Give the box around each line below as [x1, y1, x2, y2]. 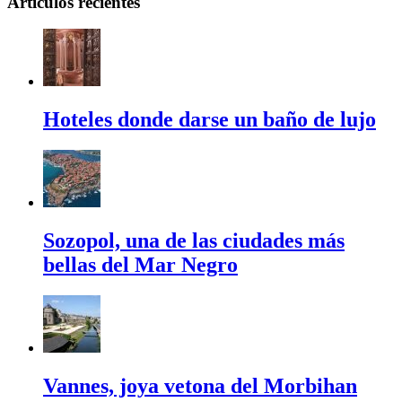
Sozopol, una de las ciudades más [43, 229, 345, 253]
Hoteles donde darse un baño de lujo [43, 108, 376, 132]
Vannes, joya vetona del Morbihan [43, 373, 357, 398]
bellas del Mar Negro [43, 253, 238, 277]
